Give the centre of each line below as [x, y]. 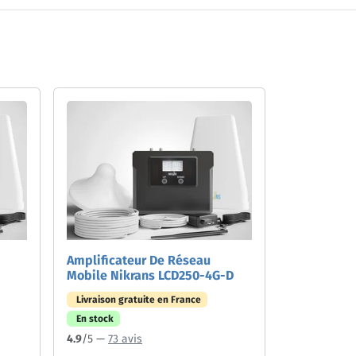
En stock [95, 318]
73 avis [125, 339]
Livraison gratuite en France [138, 299]
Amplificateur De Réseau [139, 260]
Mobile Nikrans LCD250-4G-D [150, 275]
